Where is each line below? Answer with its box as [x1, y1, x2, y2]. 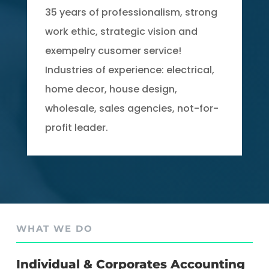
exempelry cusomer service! [44, 44, 181, 58]
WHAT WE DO [16, 223, 93, 234]
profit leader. [44, 121, 108, 134]
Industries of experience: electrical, [44, 63, 214, 77]
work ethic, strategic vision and [44, 25, 198, 38]
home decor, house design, [44, 82, 177, 96]
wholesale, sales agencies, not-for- [44, 101, 219, 115]
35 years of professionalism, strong [44, 5, 217, 19]
